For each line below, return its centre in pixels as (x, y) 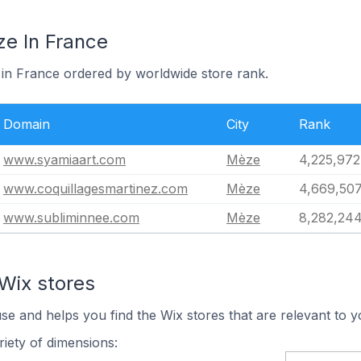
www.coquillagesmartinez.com (95, 189)
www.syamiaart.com (64, 160)
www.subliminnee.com (71, 218)
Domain (27, 124)
